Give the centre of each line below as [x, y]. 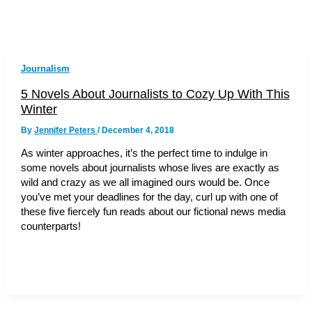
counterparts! [50, 227]
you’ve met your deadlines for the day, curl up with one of [149, 197]
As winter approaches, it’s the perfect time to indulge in [144, 154]
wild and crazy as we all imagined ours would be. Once [145, 183]
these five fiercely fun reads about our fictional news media [153, 212]
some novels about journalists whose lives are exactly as [150, 168]
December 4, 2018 [138, 130]
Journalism [45, 68]
